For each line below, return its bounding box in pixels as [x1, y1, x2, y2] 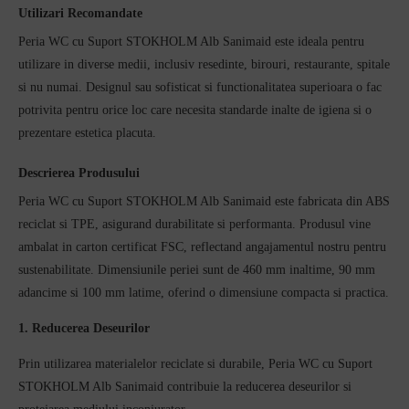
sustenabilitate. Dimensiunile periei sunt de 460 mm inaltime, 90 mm [18, 262, 375, 277]
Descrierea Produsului [18, 165, 140, 180]
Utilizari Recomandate [18, 6, 142, 21]
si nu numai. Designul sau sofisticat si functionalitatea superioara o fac [18, 80, 382, 95]
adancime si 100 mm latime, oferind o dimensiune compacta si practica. [18, 285, 389, 299]
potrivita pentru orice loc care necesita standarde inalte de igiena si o [18, 103, 372, 118]
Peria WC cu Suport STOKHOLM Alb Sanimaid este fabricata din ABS [18, 194, 390, 208]
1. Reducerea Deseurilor [18, 320, 150, 335]
